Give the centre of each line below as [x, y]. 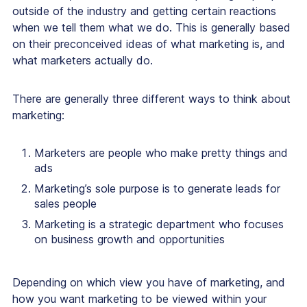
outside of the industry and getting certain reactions [144, 11]
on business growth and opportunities [130, 240]
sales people [65, 204]
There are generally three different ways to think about [151, 99]
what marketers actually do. [84, 61]
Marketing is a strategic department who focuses [159, 224]
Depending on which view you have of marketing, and [149, 283]
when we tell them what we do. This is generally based [151, 28]
